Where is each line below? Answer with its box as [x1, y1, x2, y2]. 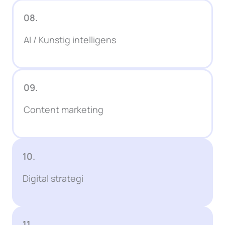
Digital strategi [23, 172, 83, 185]
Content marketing [24, 103, 103, 116]
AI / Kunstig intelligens [24, 34, 116, 46]
